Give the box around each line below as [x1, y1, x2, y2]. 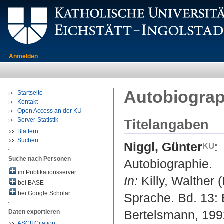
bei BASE [16, 179, 44, 186]
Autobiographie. [124, 157, 212, 171]
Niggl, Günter [124, 140, 202, 154]
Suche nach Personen [8, 155, 71, 162]
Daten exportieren [8, 208, 60, 215]
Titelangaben [124, 117, 209, 132]
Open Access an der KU [17, 107, 82, 114]
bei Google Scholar [16, 190, 70, 197]
